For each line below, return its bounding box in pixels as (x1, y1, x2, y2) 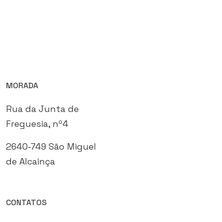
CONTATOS (6, 197, 47, 208)
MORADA (6, 80, 38, 91)
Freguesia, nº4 (6, 117, 68, 129)
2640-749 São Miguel (6, 140, 96, 152)
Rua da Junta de (6, 103, 79, 114)
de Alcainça (6, 155, 55, 167)
